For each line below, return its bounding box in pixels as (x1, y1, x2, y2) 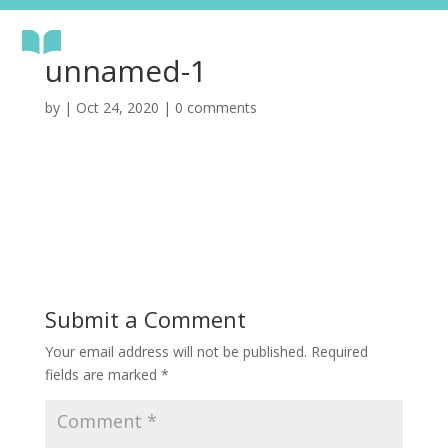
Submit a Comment (44, 304, 246, 335)
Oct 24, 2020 (75, 98, 159, 118)
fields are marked (44, 365, 161, 385)
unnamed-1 (44, 50, 207, 92)
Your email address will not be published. (44, 342, 307, 362)
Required (310, 342, 368, 362)
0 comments (174, 98, 257, 118)
